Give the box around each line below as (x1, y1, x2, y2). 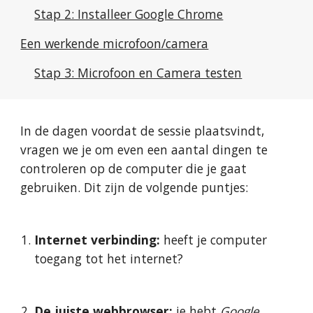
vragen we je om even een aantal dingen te (20, 141, 268, 158)
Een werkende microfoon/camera (20, 35, 209, 52)
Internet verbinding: (34, 231, 161, 248)
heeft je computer (160, 231, 268, 248)
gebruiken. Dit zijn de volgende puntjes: (20, 179, 249, 196)
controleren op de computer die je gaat (20, 160, 247, 177)
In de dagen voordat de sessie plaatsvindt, (20, 122, 265, 139)
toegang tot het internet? (34, 250, 184, 267)
